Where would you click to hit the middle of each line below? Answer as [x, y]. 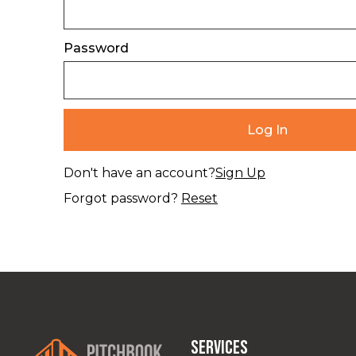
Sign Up [240, 173]
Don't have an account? [139, 173]
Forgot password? [122, 199]
